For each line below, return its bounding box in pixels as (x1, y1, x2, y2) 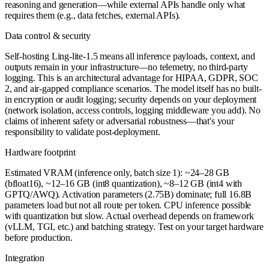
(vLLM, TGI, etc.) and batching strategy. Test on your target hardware (5, 221, 264, 232)
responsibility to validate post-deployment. (5, 126, 160, 137)
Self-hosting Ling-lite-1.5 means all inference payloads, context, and (5, 50, 255, 61)
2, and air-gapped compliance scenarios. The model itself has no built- (5, 83, 262, 94)
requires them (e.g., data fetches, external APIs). (5, 10, 181, 20)
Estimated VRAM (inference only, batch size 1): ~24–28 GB (5, 167, 230, 178)
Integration (5, 252, 45, 263)
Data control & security (5, 30, 91, 41)
